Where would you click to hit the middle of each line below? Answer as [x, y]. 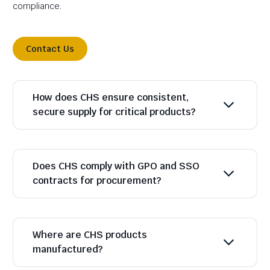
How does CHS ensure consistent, [111, 97]
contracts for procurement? [97, 181]
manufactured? [67, 249]
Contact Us [50, 49]
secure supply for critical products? [114, 112]
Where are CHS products [90, 235]
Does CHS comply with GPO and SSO [116, 166]
